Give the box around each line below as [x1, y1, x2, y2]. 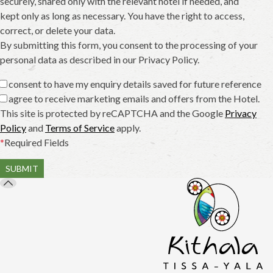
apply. [115, 121, 141, 133]
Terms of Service [45, 121, 115, 133]
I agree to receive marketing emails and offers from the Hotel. [4, 92, 260, 104]
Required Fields [4, 136, 69, 148]
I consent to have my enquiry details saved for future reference [4, 77, 261, 90]
